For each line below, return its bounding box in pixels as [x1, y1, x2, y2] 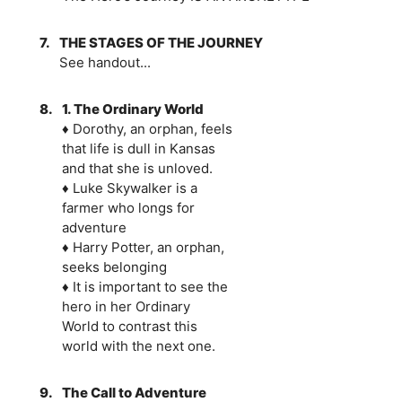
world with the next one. [61, 336, 215, 354]
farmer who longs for [61, 198, 195, 216]
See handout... [58, 53, 151, 71]
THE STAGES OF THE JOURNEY [58, 33, 263, 51]
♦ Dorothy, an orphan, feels [61, 119, 232, 137]
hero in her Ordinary [61, 297, 190, 315]
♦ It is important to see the [61, 277, 228, 295]
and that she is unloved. [61, 159, 213, 177]
